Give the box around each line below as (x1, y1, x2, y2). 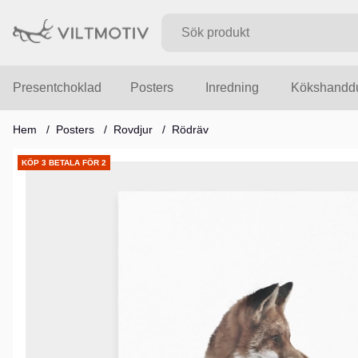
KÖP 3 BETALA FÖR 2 (22, 158, 106, 168)
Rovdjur (113, 123, 153, 137)
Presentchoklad (13, 81, 101, 95)
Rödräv (172, 123, 209, 137)
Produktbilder (13, 149, 89, 163)
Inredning (205, 81, 259, 95)
